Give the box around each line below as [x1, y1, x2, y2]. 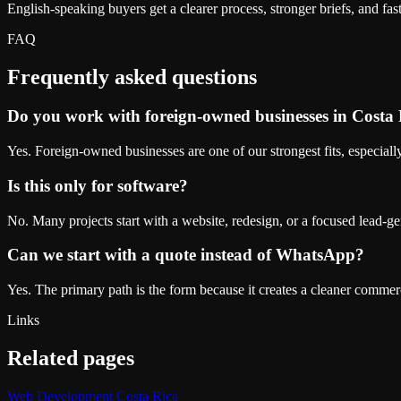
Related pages [7, 346, 134, 370]
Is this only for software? [7, 175, 188, 195]
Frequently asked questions [7, 64, 257, 89]
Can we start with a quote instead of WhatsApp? [7, 245, 364, 265]
